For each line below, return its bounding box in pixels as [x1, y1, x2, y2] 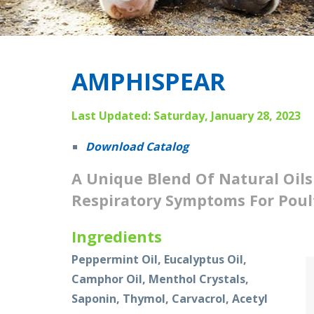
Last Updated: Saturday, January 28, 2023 [71, 108, 301, 123]
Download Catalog [86, 139, 189, 154]
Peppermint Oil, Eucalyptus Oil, [71, 252, 247, 267]
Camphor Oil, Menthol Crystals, [71, 271, 249, 287]
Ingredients [71, 226, 162, 247]
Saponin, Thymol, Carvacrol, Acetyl [71, 291, 268, 306]
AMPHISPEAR [71, 65, 226, 97]
